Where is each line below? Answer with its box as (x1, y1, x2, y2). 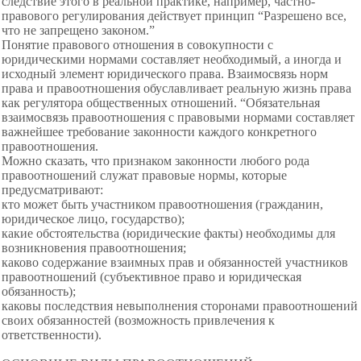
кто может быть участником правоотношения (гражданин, (2, 197, 323, 211)
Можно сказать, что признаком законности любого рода (2, 154, 309, 168)
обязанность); (2, 284, 76, 298)
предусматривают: (2, 183, 103, 197)
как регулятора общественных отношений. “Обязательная (2, 96, 320, 110)
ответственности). (2, 328, 102, 342)
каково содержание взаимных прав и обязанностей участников (2, 255, 348, 269)
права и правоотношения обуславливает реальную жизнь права (2, 81, 351, 95)
